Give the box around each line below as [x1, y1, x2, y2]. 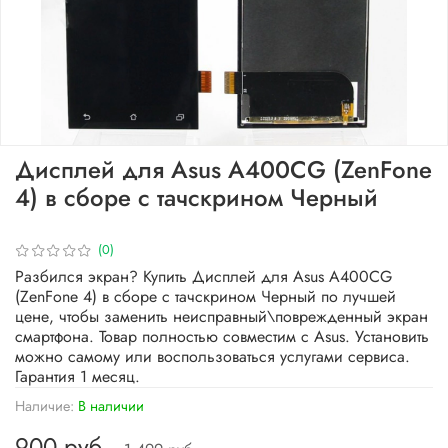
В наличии [78, 396, 144, 416]
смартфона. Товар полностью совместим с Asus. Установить [15, 325, 429, 348]
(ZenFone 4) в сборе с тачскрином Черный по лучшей [15, 285, 396, 308]
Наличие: [15, 396, 74, 416]
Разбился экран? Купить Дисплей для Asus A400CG [15, 265, 392, 288]
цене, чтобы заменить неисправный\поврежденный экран [15, 305, 428, 328]
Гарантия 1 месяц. [15, 365, 140, 388]
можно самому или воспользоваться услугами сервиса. [15, 345, 410, 368]
